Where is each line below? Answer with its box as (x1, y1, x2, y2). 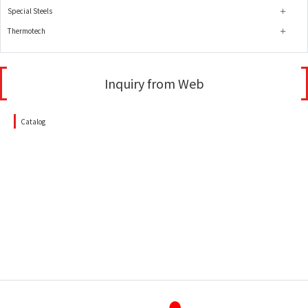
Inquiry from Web (104, 74, 204, 92)
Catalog (21, 115, 45, 126)
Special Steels (8, 5, 52, 16)
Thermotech (8, 25, 45, 36)
